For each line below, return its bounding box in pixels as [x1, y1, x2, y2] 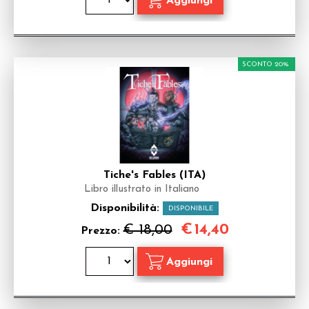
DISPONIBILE [168, 205, 213, 212]
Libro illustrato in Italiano [83, 184, 199, 195]
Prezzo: [80, 226, 123, 237]
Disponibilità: [90, 203, 163, 214]
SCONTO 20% [242, 61, 289, 68]
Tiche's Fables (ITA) [103, 170, 206, 181]
